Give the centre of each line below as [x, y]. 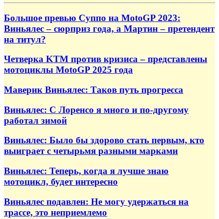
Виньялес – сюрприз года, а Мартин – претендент [109, 28]
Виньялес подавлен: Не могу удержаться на [96, 201]
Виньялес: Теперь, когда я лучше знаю [86, 171]
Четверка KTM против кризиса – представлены [106, 59]
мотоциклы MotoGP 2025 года [68, 70]
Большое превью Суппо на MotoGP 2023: [92, 18]
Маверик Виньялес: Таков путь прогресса [94, 89]
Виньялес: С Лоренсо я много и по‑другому [96, 109]
